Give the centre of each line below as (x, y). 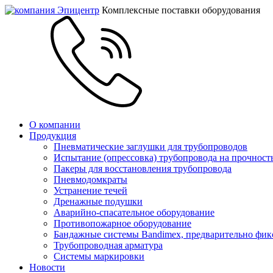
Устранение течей (90, 190)
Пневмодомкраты (90, 179)
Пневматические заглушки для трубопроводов (151, 147)
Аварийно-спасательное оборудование (134, 212)
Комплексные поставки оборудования (181, 10)
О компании (55, 125)
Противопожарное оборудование (122, 223)
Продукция (53, 136)
